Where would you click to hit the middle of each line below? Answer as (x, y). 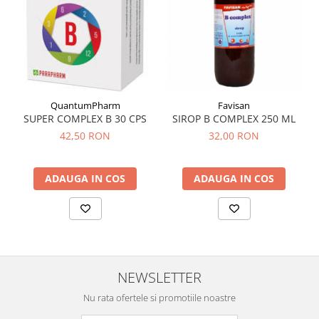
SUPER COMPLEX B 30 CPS (85, 118)
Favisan (234, 105)
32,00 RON (234, 135)
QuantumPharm (85, 105)
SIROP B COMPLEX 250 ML (234, 118)
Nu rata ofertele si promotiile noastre (159, 297)
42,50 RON (85, 135)
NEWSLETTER (159, 277)
